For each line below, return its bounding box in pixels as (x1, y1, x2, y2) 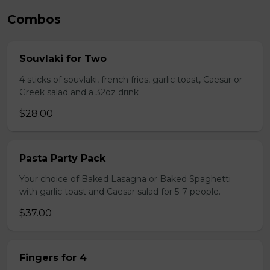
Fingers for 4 (19, 252, 87, 263)
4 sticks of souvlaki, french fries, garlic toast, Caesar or (19, 74, 242, 85)
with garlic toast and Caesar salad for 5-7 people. (19, 186, 221, 197)
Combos (7, 12, 61, 27)
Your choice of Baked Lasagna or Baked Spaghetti (19, 174, 231, 184)
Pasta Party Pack (19, 152, 105, 164)
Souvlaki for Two (19, 53, 107, 64)
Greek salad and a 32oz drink (19, 87, 139, 98)
